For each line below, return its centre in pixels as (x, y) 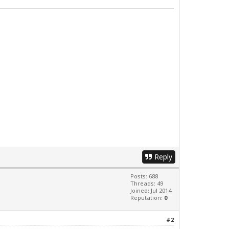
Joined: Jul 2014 (151, 190)
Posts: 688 (144, 176)
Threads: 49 (147, 183)
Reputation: (147, 197)
